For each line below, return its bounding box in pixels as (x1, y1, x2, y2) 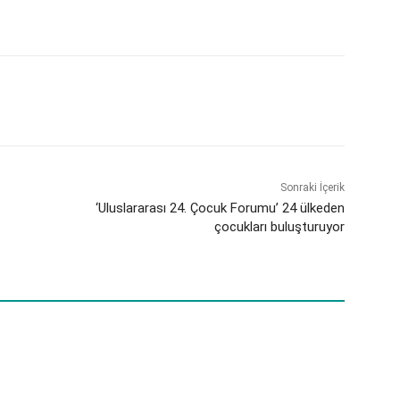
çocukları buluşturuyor (213, 218, 345, 235)
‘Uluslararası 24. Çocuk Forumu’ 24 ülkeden (95, 199, 345, 216)
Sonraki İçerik (279, 180, 345, 194)
